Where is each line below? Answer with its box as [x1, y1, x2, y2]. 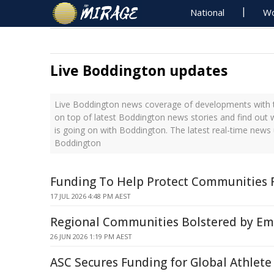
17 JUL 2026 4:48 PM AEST [50, 191, 131, 201]
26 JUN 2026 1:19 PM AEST [50, 232, 132, 241]
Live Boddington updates [50, 61, 228, 80]
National [190, 6, 225, 18]
